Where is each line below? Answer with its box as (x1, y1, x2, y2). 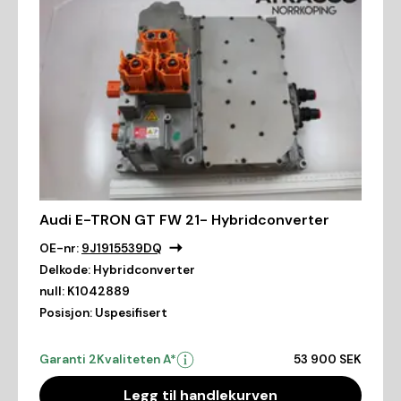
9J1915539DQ (81, 240, 162, 256)
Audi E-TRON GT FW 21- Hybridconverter (39, 209, 329, 229)
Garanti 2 (39, 351, 97, 367)
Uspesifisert (95, 304, 167, 320)
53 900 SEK (294, 351, 362, 367)
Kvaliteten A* (97, 351, 176, 367)
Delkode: (39, 261, 90, 277)
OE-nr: (39, 240, 79, 256)
